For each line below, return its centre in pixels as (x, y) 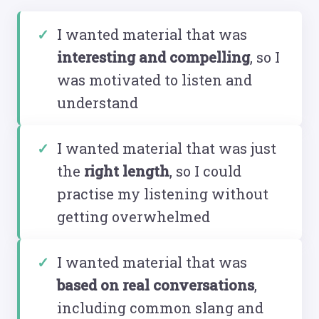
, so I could (205, 171)
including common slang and (160, 307)
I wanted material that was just (167, 148)
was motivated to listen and (155, 79)
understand (98, 102)
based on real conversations (156, 284)
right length (127, 171)
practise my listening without (163, 193)
